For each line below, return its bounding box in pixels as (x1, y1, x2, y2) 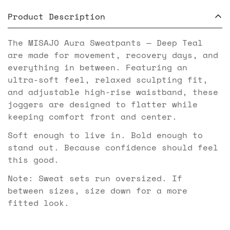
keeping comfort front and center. (8, 110, 177, 123)
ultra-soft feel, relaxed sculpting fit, (8, 73, 208, 86)
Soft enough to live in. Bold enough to (8, 129, 203, 141)
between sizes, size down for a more (8, 184, 187, 197)
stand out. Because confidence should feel (8, 141, 218, 154)
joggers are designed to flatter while (8, 98, 198, 110)
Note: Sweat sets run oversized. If (8, 172, 182, 184)
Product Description (8, 10, 105, 23)
